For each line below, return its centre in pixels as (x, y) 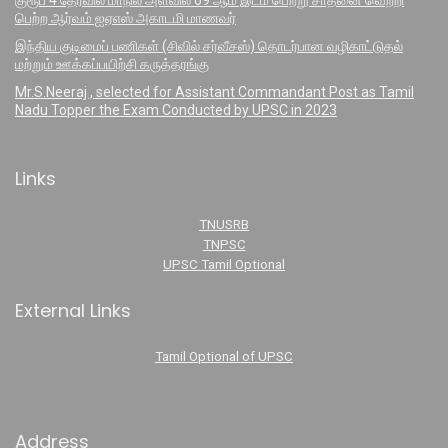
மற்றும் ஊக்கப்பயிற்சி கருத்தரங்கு (112, 64)
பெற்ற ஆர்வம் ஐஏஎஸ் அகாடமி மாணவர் (125, 18)
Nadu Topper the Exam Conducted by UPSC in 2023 (176, 110)
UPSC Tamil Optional (224, 265)
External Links (73, 311)
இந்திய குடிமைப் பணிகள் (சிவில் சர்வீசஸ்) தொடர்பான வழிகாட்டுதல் (209, 46)
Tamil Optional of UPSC (224, 357)
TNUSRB (224, 225)
